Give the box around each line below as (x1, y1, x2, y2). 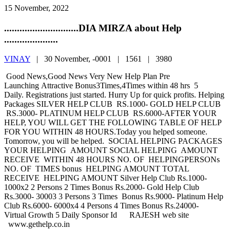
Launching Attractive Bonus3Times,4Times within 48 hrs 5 (4, 81, 198, 90)
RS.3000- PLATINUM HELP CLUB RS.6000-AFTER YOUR (4, 109, 217, 118)
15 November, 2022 (4, 3, 69, 12)
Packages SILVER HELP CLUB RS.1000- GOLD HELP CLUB (4, 100, 221, 109)
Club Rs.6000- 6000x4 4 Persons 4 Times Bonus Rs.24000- (4, 201, 203, 210)
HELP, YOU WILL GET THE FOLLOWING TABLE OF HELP (4, 118, 221, 127)
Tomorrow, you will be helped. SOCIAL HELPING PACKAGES (4, 137, 222, 146)
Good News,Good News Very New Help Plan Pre (4, 72, 170, 81)
